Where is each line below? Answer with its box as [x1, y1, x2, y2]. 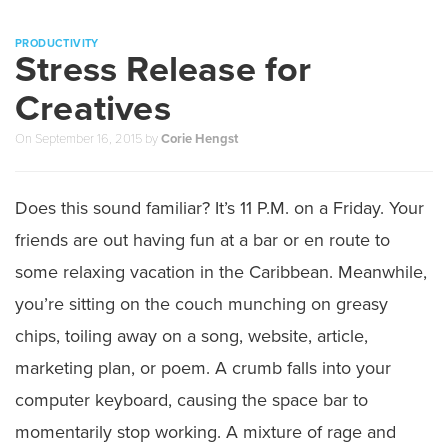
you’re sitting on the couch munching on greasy [15, 292, 388, 315]
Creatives [15, 86, 171, 130]
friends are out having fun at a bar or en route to [15, 228, 390, 251]
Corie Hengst [161, 130, 238, 147]
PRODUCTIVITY [15, 36, 99, 50]
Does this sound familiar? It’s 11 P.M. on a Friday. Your [15, 196, 424, 219]
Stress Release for [15, 47, 312, 91]
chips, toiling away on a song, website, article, [15, 324, 368, 347]
